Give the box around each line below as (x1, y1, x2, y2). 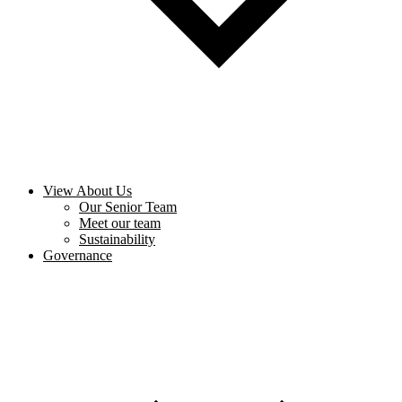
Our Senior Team (79, 199, 177, 215)
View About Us (43, 183, 132, 199)
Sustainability (79, 232, 155, 248)
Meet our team (79, 215, 161, 232)
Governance (43, 248, 112, 264)
